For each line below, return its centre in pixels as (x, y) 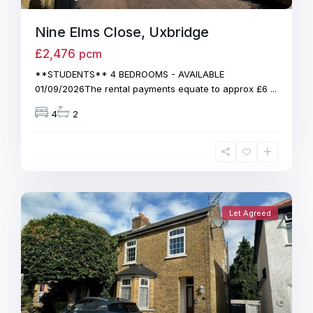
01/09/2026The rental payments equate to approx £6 (153, 88)
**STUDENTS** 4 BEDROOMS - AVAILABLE (130, 74)
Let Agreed (250, 213)
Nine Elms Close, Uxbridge (122, 32)
